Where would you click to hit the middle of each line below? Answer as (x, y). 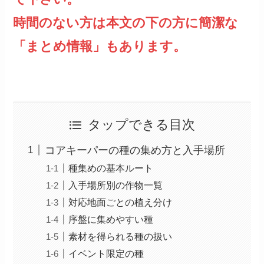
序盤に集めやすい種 (111, 219)
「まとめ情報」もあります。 (100, 47)
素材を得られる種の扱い (121, 236)
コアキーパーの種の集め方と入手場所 (135, 150)
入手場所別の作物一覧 (116, 185)
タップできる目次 (142, 125)
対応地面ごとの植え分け (121, 202)
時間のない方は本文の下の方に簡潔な (126, 23)
